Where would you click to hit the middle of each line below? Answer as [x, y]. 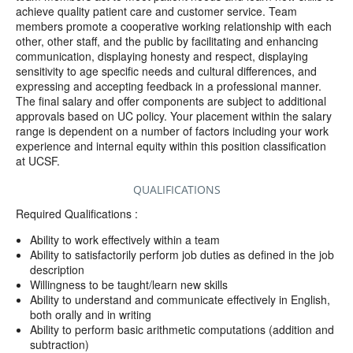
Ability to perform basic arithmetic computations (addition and [182, 329]
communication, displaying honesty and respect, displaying [162, 56]
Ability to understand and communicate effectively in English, [180, 299]
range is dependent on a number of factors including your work [172, 130]
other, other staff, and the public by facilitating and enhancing [167, 41]
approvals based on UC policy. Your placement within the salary [174, 115]
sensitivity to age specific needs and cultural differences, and [166, 71]
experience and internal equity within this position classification [171, 145]
